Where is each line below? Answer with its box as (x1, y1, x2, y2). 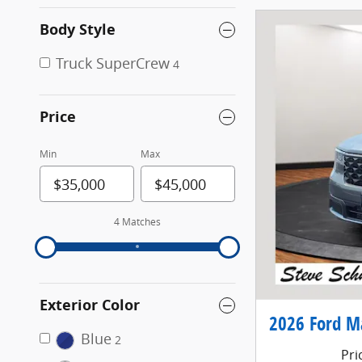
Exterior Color (40, 295, 140, 316)
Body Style (40, 19, 116, 40)
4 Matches (114, 215, 161, 229)
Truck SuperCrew (56, 53, 170, 74)
